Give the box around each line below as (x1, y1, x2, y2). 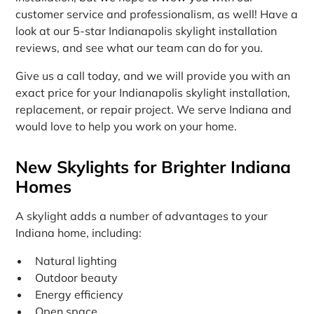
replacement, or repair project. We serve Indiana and (15, 102, 292, 116)
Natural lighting (35, 253, 118, 268)
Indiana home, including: (15, 225, 142, 240)
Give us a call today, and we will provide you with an (15, 68, 291, 83)
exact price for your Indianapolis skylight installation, (15, 85, 291, 100)
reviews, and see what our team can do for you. (15, 40, 264, 55)
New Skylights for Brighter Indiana (15, 156, 292, 177)
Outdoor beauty (35, 270, 118, 285)
